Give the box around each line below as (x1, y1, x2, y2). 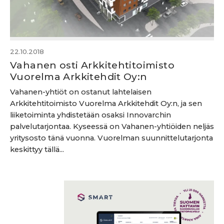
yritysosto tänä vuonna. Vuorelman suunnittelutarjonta (10, 133, 213, 142)
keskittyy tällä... (10, 145, 64, 154)
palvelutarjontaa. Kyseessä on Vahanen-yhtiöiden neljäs (10, 122, 214, 131)
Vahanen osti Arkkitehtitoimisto (10, 59, 174, 71)
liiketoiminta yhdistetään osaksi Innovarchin (10, 110, 171, 119)
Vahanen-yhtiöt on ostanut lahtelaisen (10, 87, 151, 96)
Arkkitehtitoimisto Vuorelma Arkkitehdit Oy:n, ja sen (10, 99, 202, 108)
